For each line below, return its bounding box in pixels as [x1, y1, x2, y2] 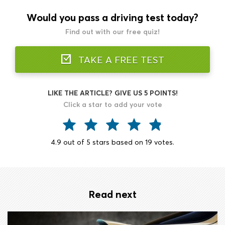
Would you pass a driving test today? [27, 11, 198, 24]
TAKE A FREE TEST [75, 54, 164, 66]
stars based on [90, 138, 145, 147]
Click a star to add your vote [63, 100, 162, 109]
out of [61, 138, 86, 147]
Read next [88, 188, 137, 200]
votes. [152, 138, 174, 147]
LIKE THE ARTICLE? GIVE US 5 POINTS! [47, 88, 178, 97]
